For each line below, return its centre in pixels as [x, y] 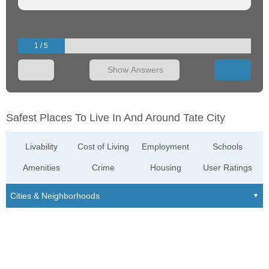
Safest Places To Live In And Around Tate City [116, 118]
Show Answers [135, 70]
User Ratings [227, 168]
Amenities [42, 168]
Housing [165, 168]
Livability [42, 147]
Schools [227, 147]
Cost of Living [104, 147]
